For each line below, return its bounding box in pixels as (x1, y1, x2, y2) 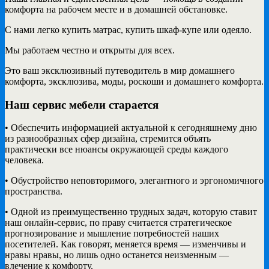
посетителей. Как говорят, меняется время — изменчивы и (5, 239, 246, 250)
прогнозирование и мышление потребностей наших (5, 228, 219, 239)
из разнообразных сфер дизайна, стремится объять (5, 133, 211, 144)
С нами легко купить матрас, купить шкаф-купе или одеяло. (5, 24, 252, 35)
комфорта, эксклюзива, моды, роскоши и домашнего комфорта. (5, 76, 264, 86)
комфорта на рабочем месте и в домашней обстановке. (5, 4, 228, 14)
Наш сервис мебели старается (5, 98, 159, 111)
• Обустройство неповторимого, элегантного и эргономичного (5, 175, 264, 186)
